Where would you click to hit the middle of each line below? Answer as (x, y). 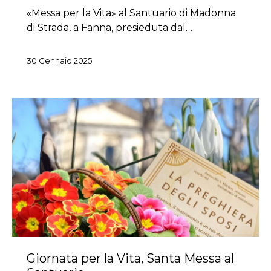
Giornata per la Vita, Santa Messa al (130, 259)
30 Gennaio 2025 (59, 60)
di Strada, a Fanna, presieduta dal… (109, 27)
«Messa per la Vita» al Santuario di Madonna (131, 13)
